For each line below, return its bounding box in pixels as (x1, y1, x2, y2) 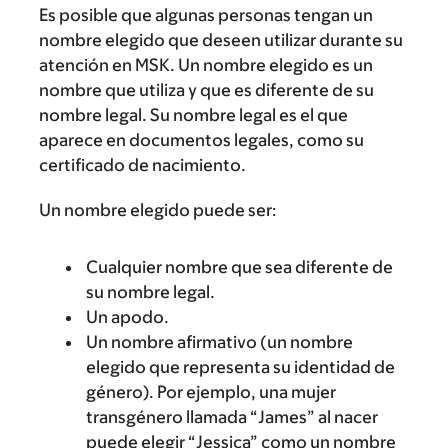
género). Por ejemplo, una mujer (86, 382, 336, 402)
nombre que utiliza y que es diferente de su (39, 80, 374, 100)
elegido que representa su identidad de (86, 357, 395, 377)
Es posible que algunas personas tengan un (39, 5, 373, 25)
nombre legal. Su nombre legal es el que (39, 105, 348, 125)
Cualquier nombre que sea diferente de (86, 257, 393, 277)
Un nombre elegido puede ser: (39, 200, 277, 220)
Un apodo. (86, 307, 169, 327)
